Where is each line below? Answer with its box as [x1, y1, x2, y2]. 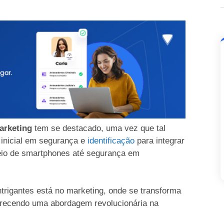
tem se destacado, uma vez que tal [32, 123, 165, 133]
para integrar [134, 135, 184, 145]
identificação [87, 135, 134, 145]
